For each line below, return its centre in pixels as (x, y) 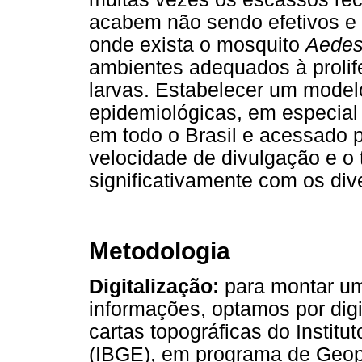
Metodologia (160, 250)
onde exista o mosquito (197, 45)
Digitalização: (154, 286)
